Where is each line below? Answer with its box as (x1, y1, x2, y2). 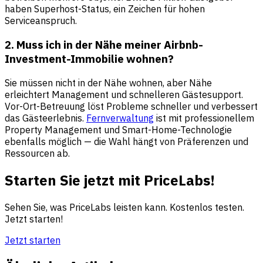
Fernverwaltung (86, 112, 154, 124)
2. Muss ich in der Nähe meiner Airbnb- (5, 37, 203, 52)
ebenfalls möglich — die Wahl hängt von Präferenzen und (5, 135, 248, 147)
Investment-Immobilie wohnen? (5, 51, 174, 66)
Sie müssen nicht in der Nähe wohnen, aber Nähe (5, 76, 212, 89)
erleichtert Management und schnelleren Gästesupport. (5, 88, 243, 100)
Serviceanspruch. (5, 15, 77, 27)
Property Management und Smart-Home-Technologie (5, 123, 232, 136)
